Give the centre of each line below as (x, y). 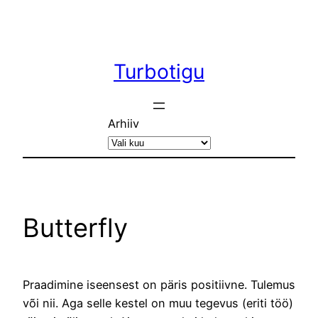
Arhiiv (123, 123)
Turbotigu (159, 71)
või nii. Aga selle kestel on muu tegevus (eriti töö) (158, 303)
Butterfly (75, 227)
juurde (22, 51)
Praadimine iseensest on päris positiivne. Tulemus (159, 284)
